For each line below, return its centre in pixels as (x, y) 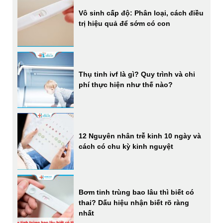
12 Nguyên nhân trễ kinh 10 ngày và (140, 136)
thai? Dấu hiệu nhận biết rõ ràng (134, 202)
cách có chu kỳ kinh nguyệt (126, 146)
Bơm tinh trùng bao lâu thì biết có (137, 192)
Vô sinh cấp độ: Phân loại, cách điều (141, 13)
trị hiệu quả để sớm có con (125, 24)
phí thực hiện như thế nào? (127, 85)
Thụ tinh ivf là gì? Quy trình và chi (137, 74)
